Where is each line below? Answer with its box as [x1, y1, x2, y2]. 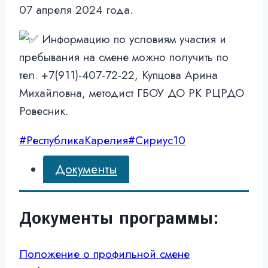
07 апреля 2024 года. [19, 2, 133, 19]
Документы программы [19, 206, 213, 231]
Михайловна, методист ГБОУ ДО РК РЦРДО [19, 85, 244, 102]
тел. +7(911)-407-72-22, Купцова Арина [19, 67, 218, 84]
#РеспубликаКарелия [19, 132, 128, 149]
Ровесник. [19, 103, 68, 120]
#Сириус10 [128, 132, 185, 149]
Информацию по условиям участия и [38, 31, 226, 48]
